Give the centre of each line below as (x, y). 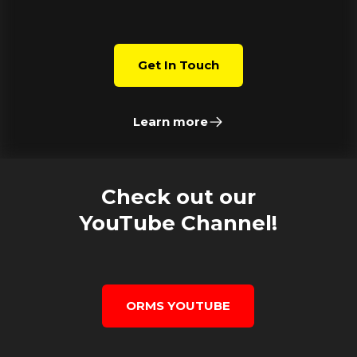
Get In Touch (178, 65)
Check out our (178, 197)
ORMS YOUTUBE (178, 306)
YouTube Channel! (178, 224)
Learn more (171, 122)
